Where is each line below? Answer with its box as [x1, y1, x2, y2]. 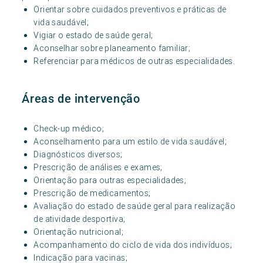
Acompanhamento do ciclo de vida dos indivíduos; [33, 239, 232, 250]
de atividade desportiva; [33, 213, 126, 224]
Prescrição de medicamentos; [33, 187, 151, 198]
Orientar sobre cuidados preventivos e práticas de [33, 4, 227, 15]
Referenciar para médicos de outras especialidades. [33, 55, 235, 66]
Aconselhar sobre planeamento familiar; [33, 42, 191, 53]
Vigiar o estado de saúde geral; [33, 29, 153, 41]
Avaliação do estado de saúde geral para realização [33, 200, 236, 211]
